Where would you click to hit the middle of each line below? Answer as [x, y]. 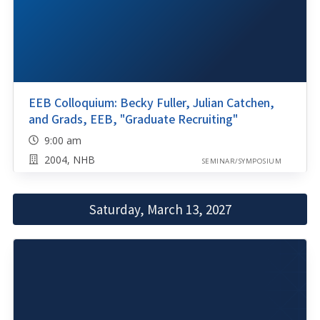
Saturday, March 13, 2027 [160, 209]
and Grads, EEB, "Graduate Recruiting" [133, 119]
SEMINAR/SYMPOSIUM [241, 161]
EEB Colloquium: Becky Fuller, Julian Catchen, [151, 103]
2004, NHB [69, 160]
